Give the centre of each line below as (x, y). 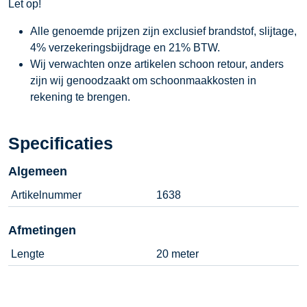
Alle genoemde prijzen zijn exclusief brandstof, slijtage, (163, 31)
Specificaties (61, 143)
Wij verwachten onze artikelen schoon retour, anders (157, 64)
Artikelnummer (46, 195)
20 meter (177, 254)
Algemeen (38, 171)
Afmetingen (42, 230)
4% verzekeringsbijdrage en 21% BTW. (125, 47)
